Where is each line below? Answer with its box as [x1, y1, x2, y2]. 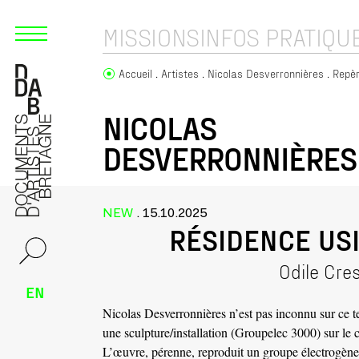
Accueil [119, 67, 152, 80]
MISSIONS [103, 22, 200, 51]
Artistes [161, 67, 199, 80]
